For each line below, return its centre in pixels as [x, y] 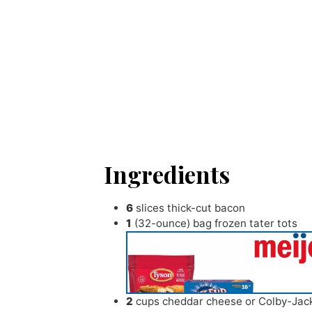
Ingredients [167, 174]
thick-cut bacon [206, 208]
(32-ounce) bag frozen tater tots [216, 223]
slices [150, 208]
